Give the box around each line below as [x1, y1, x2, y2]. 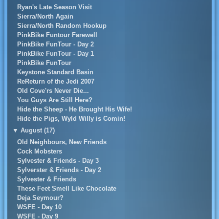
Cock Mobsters [17, 148, 62, 155]
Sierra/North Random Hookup [17, 22, 107, 30]
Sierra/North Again [17, 13, 73, 21]
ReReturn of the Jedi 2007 [17, 78, 94, 86]
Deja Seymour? [17, 194, 64, 202]
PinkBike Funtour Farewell [17, 31, 97, 39]
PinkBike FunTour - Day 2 [17, 41, 94, 48]
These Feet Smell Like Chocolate [17, 185, 116, 193]
